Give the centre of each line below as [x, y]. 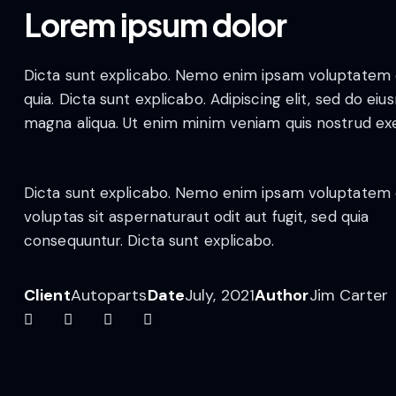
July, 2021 [219, 296]
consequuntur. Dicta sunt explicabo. [149, 241]
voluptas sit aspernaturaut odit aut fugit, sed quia [197, 217]
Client [47, 296]
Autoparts [109, 296]
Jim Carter [349, 296]
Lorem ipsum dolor [155, 24]
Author [282, 296]
